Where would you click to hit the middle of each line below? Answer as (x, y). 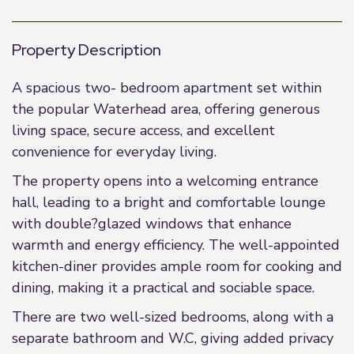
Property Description (87, 50)
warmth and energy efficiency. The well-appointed (176, 245)
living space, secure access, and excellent (143, 130)
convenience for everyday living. (114, 152)
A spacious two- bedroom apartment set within (167, 88)
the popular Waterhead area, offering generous (166, 109)
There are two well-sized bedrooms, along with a (173, 317)
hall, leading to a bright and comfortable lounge (169, 202)
